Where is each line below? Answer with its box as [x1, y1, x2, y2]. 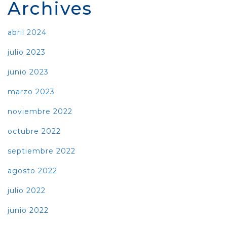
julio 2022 [8, 185, 46, 195]
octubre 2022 [8, 126, 61, 136]
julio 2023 [8, 47, 46, 57]
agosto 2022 [8, 166, 57, 175]
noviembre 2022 [8, 106, 72, 116]
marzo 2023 [8, 87, 55, 96]
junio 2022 [8, 205, 49, 215]
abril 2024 [8, 27, 47, 37]
